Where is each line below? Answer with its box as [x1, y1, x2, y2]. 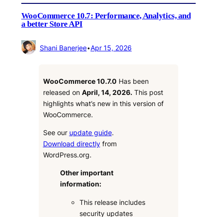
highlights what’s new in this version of [43, 99, 164, 108]
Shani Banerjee [39, 43, 87, 52]
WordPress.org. [43, 151, 92, 159]
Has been [116, 77, 149, 86]
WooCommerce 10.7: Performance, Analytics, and [21, 11, 191, 21]
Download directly [43, 139, 100, 148]
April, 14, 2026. [81, 88, 132, 97]
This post [132, 88, 163, 97]
